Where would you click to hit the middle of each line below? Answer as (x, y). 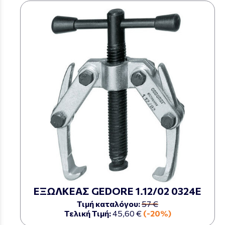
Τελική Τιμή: (87, 213)
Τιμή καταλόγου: (108, 204)
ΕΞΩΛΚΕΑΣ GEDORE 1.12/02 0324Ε (118, 191)
